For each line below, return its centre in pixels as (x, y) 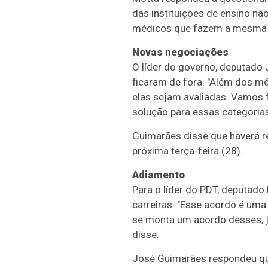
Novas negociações (180, 52)
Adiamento (158, 174)
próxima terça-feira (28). (187, 150)
